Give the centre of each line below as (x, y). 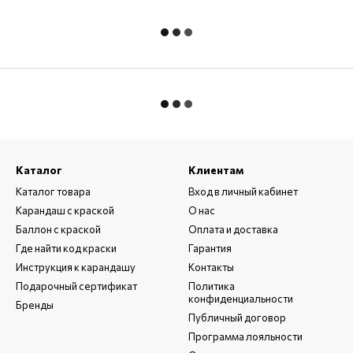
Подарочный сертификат (76, 286)
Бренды (35, 305)
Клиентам (216, 170)
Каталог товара (53, 191)
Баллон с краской (58, 229)
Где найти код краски (66, 248)
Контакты (211, 267)
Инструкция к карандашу (76, 267)
